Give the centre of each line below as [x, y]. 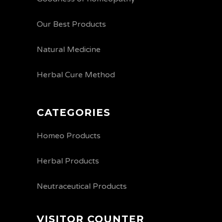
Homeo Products [69, 136]
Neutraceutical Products [82, 186]
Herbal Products [68, 161]
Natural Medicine [69, 50]
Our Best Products [72, 24]
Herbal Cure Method [76, 75]
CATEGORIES [74, 112]
